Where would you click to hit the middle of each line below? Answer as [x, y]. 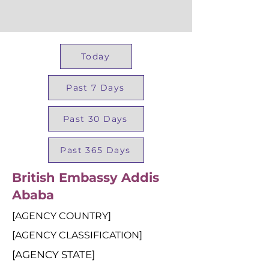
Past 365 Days [95, 150]
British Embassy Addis [86, 177]
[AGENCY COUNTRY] [62, 216]
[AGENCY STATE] [53, 255]
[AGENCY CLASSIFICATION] [77, 235]
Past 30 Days [95, 119]
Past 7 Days [95, 88]
